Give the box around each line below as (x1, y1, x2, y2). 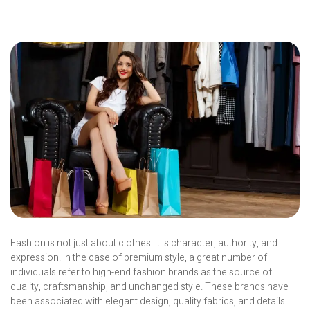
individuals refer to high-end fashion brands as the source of (10, 265, 272, 280)
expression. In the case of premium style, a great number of (10, 250, 267, 266)
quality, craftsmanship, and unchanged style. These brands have (10, 280, 289, 295)
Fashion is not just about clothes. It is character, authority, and (10, 236, 277, 251)
